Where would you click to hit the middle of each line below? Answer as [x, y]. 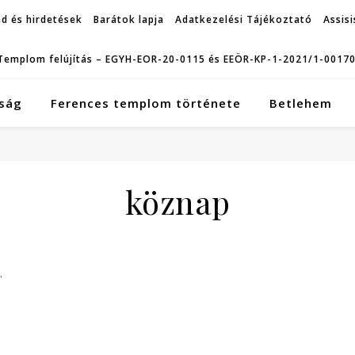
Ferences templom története [145, 103]
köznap [177, 202]
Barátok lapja [128, 19]
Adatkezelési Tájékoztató [243, 19]
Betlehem [300, 103]
